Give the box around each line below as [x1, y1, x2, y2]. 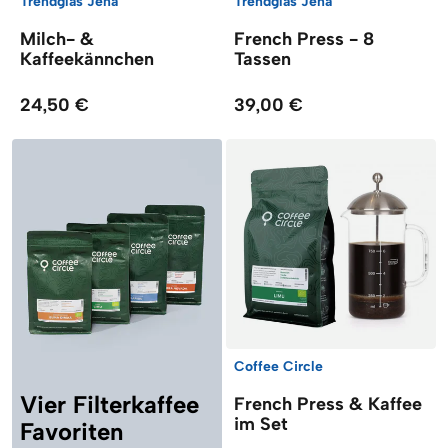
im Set [234, 412, 288, 435]
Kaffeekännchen [20, 47, 154, 70]
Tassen [234, 47, 291, 70]
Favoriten [20, 416, 123, 446]
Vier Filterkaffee [20, 389, 199, 419]
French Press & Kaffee [234, 392, 422, 415]
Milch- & [20, 27, 94, 50]
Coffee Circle [234, 357, 323, 375]
